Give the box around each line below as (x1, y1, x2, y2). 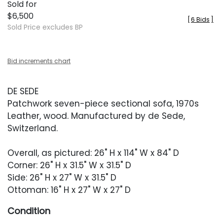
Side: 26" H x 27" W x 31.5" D (7, 172, 116, 184)
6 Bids (191, 15, 210, 24)
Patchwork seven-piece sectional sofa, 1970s (7, 98, 199, 110)
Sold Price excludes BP (7, 22, 83, 32)
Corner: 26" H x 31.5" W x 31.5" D (7, 159, 131, 171)
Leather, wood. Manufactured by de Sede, (7, 110, 185, 122)
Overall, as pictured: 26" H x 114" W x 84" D (7, 147, 179, 159)
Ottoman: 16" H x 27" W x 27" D (7, 184, 131, 196)
